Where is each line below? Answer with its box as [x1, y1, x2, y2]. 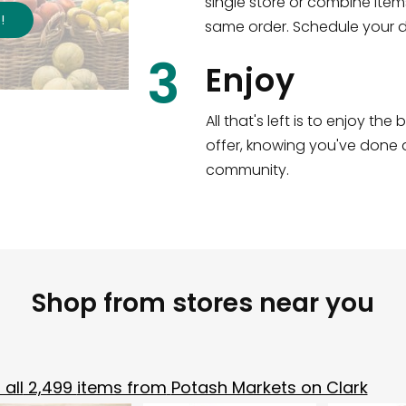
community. [205, 159, 289, 180]
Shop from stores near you [32, 285, 374, 321]
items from [76, 375, 167, 399]
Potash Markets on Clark [170, 375, 368, 399]
